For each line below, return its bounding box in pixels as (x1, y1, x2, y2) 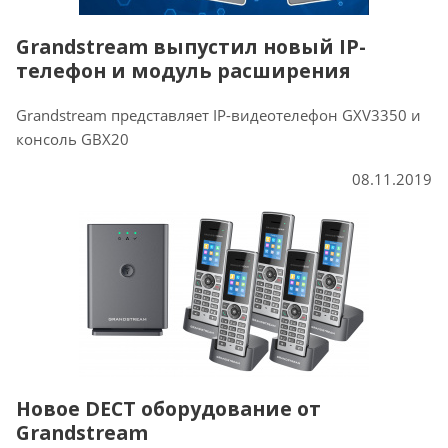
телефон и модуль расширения (16, 57, 351, 84)
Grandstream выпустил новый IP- (16, 33, 366, 60)
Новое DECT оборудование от (16, 395, 321, 422)
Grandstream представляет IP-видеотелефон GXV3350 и (16, 105, 421, 125)
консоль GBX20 (16, 129, 129, 149)
